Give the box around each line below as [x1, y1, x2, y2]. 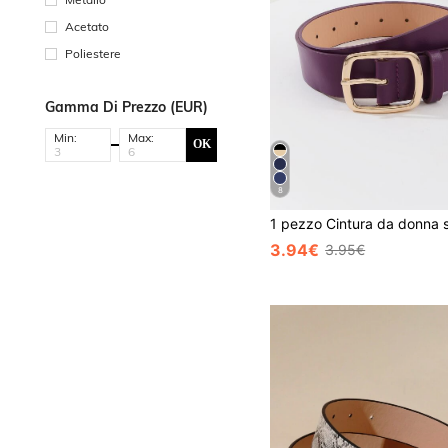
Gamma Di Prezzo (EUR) [45, 97, 208, 116]
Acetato [65, 18, 109, 34]
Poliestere [65, 45, 121, 61]
